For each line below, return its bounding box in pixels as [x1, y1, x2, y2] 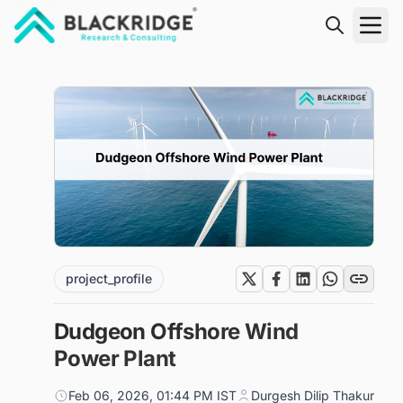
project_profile [66, 271, 152, 286]
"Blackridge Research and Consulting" [13, 44, 271, 62]
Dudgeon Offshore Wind [54, 318, 299, 345]
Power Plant [54, 345, 176, 372]
